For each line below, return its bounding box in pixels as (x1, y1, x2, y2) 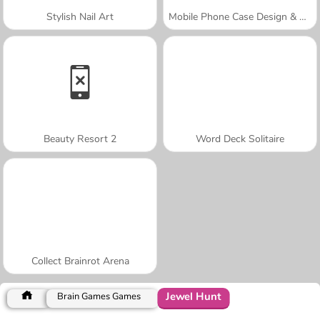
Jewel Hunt (165, 289, 222, 304)
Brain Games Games (57, 289, 141, 303)
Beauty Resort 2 (44, 131, 116, 146)
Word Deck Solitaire (196, 131, 284, 146)
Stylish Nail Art (46, 9, 114, 24)
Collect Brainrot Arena (31, 254, 129, 268)
